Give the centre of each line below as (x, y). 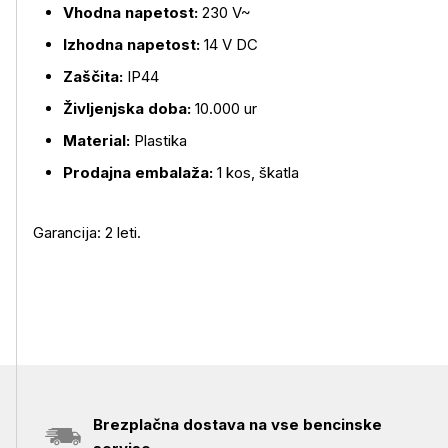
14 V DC (229, 44)
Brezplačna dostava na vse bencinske (237, 424)
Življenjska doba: (127, 108)
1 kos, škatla (256, 172)
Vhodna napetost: (130, 12)
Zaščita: (93, 76)
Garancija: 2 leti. (87, 232)
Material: (96, 140)
